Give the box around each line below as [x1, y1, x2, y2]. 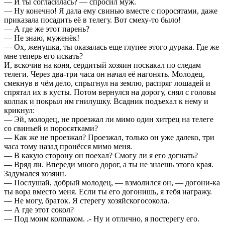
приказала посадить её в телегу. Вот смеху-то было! [4, 15, 181, 24]
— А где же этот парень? [4, 24, 89, 33]
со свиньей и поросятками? [4, 124, 98, 133]
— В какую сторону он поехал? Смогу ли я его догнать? [4, 151, 198, 160]
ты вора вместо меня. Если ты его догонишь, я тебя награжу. [4, 187, 212, 196]
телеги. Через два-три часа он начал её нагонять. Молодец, [4, 69, 205, 78]
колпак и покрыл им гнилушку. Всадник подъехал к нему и [4, 96, 208, 105]
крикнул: [4, 105, 35, 115]
